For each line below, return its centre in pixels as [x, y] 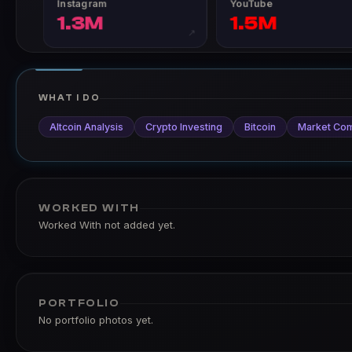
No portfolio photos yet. [96, 320]
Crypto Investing [184, 127]
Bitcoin [260, 127]
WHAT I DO [70, 98]
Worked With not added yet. [107, 225]
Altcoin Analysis [86, 127]
